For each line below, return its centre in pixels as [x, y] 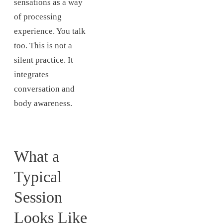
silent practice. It [44, 60]
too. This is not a [43, 45]
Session [38, 197]
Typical [38, 176]
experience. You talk [50, 31]
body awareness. [43, 103]
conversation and [44, 89]
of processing [38, 16]
